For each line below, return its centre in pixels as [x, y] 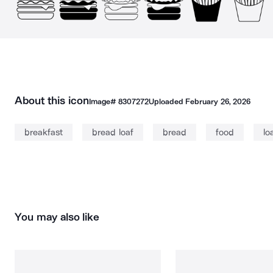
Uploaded [167, 101]
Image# [103, 101]
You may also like [57, 217]
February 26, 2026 [218, 101]
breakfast [44, 132]
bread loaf [113, 132]
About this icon [52, 101]
